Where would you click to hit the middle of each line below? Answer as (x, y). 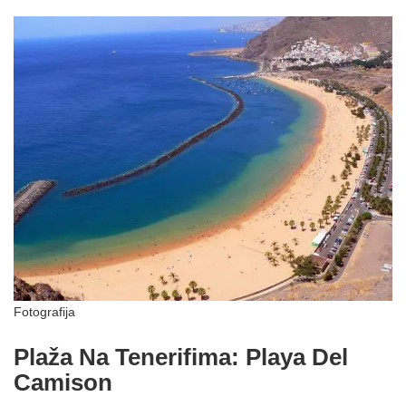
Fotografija (44, 311)
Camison (63, 382)
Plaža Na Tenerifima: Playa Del (181, 357)
